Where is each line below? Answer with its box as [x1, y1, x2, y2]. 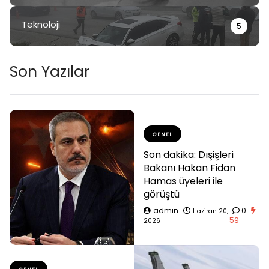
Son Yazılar [10, 61, 89, 83]
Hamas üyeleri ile [144, 174, 223, 188]
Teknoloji [22, 18, 60, 31]
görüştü [144, 187, 180, 201]
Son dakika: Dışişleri [144, 147, 234, 162]
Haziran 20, [193, 206, 228, 216]
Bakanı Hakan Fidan [144, 160, 235, 175]
